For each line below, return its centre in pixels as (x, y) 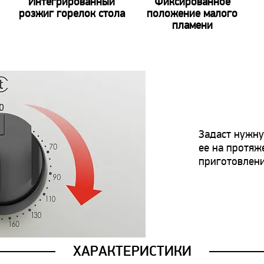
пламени (192, 26)
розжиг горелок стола (72, 14)
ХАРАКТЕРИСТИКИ (132, 251)
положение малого (192, 14)
